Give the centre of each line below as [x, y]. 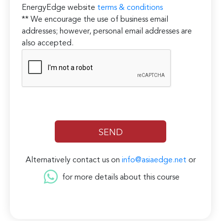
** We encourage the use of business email [95, 20]
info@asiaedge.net [154, 161]
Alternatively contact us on [74, 161]
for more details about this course [120, 178]
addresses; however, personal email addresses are [107, 32]
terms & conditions [130, 8]
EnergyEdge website [60, 8]
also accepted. [48, 44]
